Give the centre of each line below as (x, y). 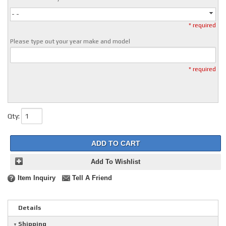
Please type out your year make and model (70, 42)
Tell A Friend (92, 178)
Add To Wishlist (116, 162)
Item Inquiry (37, 178)
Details (30, 208)
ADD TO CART (116, 144)
